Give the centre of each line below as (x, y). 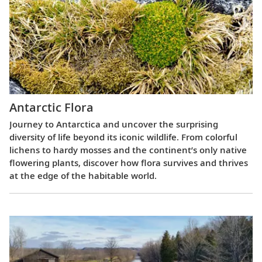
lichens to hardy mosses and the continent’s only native (128, 150)
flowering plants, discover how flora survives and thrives (129, 163)
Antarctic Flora (51, 108)
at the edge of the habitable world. (83, 176)
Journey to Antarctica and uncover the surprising (114, 124)
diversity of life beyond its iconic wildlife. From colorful (123, 137)
